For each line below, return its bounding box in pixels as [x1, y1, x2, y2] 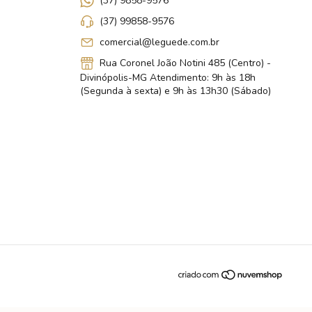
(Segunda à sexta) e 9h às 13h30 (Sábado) [79, 84, 271, 98]
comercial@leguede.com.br [99, 36, 219, 49]
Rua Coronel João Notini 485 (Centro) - [96, 56, 271, 70]
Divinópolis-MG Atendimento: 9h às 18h [79, 71, 256, 85]
